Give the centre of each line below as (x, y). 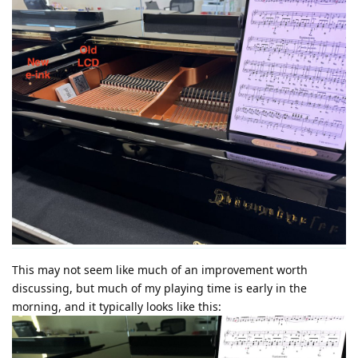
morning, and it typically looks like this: (117, 307)
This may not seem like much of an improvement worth (160, 270)
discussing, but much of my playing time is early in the (159, 288)
